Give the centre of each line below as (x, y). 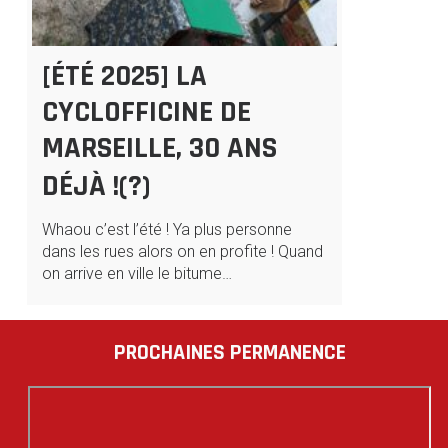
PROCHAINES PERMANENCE (229, 352)
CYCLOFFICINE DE (146, 111)
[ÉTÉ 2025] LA (124, 75)
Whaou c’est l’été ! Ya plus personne (166, 229)
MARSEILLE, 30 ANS (159, 147)
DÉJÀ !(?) (96, 185)
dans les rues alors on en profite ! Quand (182, 251)
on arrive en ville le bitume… (136, 273)
